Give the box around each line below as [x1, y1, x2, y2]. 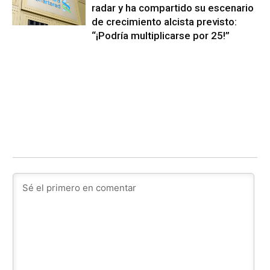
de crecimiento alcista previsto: [92, 16, 237, 28]
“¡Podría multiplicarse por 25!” [92, 30, 230, 42]
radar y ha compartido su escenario [92, 2, 254, 14]
